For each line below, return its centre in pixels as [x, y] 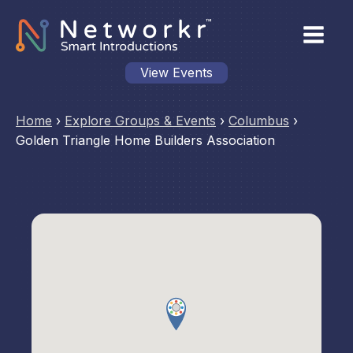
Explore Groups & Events [140, 121]
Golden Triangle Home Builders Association [145, 140]
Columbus [259, 121]
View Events [176, 72]
